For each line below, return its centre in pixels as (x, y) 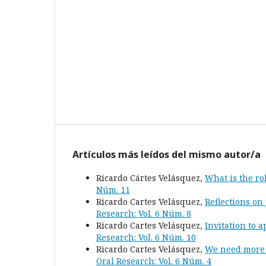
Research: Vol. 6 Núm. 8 (144, 214)
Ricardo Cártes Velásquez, (151, 178)
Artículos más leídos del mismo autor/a (167, 155)
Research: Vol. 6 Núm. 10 (146, 237)
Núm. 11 (113, 190)
